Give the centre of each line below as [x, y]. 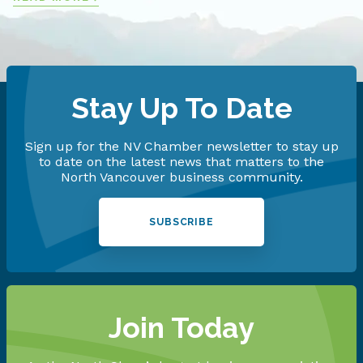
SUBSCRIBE [181, 222]
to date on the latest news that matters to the [181, 162]
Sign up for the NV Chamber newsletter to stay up [181, 147]
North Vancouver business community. [181, 177]
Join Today [181, 328]
